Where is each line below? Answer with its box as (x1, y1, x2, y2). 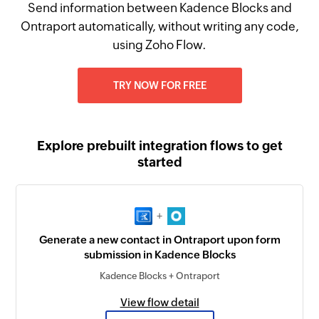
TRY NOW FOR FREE (113, 80, 206, 91)
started (137, 155, 182, 169)
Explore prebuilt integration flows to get (36, 138, 283, 153)
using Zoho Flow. (113, 38, 206, 52)
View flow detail (120, 296, 199, 309)
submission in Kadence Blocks (83, 249, 236, 261)
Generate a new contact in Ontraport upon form (38, 234, 281, 246)
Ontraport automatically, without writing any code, (20, 19, 299, 33)
